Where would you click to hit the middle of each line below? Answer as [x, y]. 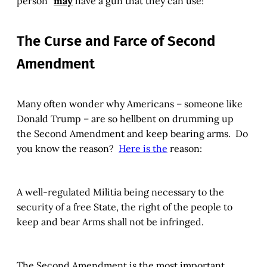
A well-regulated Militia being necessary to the [120, 192]
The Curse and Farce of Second [116, 41]
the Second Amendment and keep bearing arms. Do [132, 134]
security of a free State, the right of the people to [125, 207]
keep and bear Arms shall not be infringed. [110, 222]
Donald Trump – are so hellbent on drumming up [125, 119]
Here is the [143, 149]
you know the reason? [68, 149]
